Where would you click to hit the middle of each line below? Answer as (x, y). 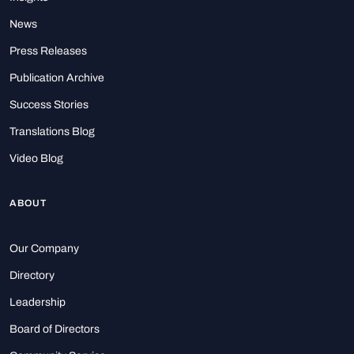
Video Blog (36, 159)
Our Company (44, 249)
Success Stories (49, 105)
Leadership (38, 303)
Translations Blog (52, 132)
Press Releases (48, 51)
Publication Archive (57, 78)
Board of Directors (55, 330)
